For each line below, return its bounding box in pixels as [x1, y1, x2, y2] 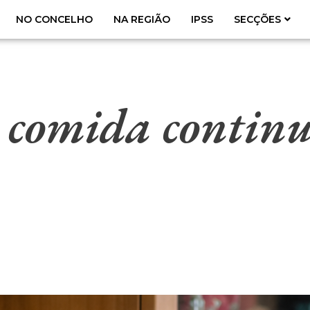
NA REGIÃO [113, 13, 170, 26]
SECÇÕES [234, 13, 281, 26]
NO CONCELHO [16, 13, 93, 26]
